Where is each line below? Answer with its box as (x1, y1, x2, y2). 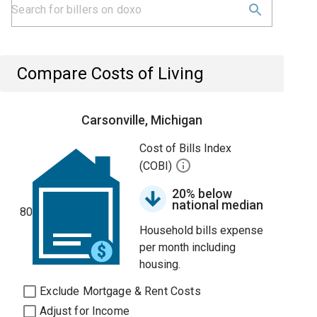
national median (172, 197, 264, 212)
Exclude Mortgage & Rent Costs (40, 284, 201, 298)
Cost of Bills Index (139, 142, 232, 155)
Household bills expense (139, 224, 264, 237)
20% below (172, 186, 233, 201)
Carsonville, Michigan (81, 113, 203, 127)
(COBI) (139, 159, 175, 173)
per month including (139, 241, 236, 254)
